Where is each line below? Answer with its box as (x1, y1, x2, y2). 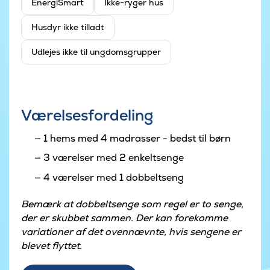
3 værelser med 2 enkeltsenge (43, 151, 184, 165)
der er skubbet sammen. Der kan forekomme (21, 211, 228, 224)
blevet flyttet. (21, 239, 82, 252)
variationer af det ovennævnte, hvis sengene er (21, 225, 241, 238)
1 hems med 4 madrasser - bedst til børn (43, 131, 231, 145)
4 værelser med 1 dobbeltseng (43, 171, 184, 184)
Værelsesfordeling (21, 105, 153, 125)
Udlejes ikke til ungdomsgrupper (31, 46, 161, 58)
